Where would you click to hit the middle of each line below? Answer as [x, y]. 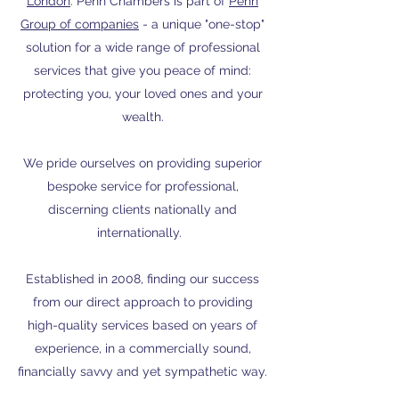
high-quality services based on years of [142, 325]
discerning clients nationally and [142, 209]
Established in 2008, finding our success [142, 279]
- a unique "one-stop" [202, 24]
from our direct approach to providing [142, 302]
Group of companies [80, 24]
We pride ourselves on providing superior [142, 163]
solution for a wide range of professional [142, 47]
